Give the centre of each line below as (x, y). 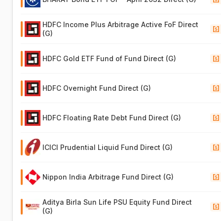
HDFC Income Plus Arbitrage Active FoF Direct (121, 24)
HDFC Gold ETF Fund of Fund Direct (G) (110, 58)
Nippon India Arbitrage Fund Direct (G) (108, 177)
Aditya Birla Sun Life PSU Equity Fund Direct (117, 202)
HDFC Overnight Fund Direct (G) (97, 88)
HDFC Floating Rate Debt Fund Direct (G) (112, 118)
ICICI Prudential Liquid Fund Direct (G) (108, 147)
